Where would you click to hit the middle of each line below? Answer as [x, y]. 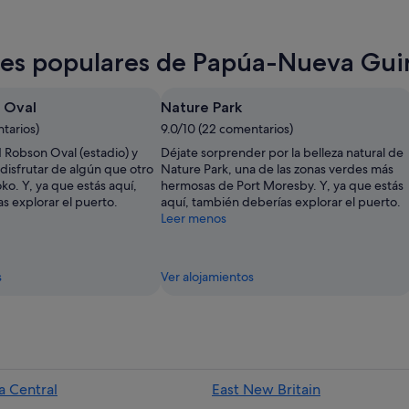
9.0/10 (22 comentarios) [227, 128]
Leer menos [194, 218]
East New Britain [266, 389]
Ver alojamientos [207, 276]
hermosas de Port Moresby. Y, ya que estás [282, 185]
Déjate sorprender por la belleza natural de [282, 152]
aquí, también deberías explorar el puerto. [281, 201]
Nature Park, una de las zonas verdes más [277, 168]
